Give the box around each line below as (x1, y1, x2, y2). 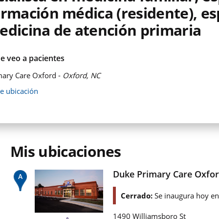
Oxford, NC (63, 70, 100, 80)
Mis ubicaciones (10, 141, 121, 161)
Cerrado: (121, 191, 154, 200)
